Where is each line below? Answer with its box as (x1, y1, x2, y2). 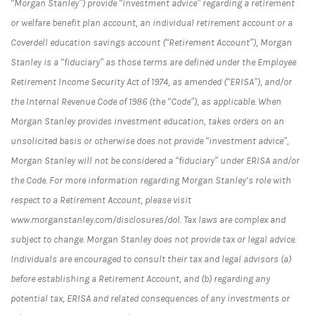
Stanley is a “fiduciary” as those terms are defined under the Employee (11, 57, 296, 68)
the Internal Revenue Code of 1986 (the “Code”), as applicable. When (11, 96, 281, 108)
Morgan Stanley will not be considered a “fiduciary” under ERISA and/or (11, 155, 300, 167)
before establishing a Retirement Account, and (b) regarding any (11, 274, 270, 285)
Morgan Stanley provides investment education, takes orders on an (11, 116, 284, 127)
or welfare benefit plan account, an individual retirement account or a (11, 18, 292, 29)
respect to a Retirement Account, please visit (11, 195, 191, 206)
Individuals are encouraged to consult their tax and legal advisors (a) (11, 254, 291, 265)
